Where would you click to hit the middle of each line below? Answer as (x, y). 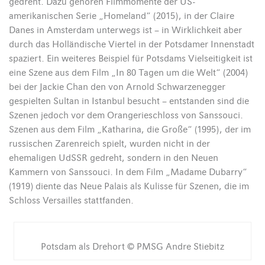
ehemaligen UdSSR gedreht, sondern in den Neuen (114, 158)
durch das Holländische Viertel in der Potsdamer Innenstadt (132, 45)
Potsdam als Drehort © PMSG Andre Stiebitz (132, 247)
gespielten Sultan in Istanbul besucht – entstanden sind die (129, 101)
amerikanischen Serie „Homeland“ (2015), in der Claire (122, 16)
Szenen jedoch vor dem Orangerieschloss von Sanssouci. (126, 116)
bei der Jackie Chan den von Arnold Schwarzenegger (117, 87)
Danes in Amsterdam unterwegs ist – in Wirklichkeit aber (125, 30)
